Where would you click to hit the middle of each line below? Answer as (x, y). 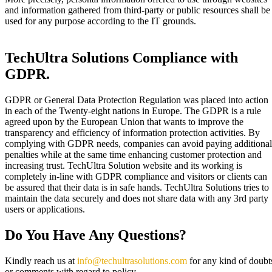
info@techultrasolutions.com (132, 260)
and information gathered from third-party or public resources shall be (138, 10)
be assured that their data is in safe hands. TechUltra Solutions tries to (137, 187)
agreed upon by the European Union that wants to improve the (124, 121)
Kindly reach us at (41, 260)
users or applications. (45, 209)
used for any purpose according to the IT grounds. (100, 21)
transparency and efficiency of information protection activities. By (132, 132)
